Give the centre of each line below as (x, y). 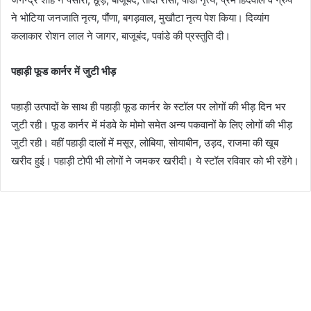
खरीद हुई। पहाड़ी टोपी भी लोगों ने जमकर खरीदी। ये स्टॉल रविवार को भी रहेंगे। (155, 161)
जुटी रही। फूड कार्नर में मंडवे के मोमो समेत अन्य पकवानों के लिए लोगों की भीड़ (152, 125)
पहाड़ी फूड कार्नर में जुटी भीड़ (64, 72)
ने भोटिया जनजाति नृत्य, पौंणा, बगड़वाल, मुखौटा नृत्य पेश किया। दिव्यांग (140, 18)
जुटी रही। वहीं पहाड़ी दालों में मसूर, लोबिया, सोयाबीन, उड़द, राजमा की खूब (145, 143)
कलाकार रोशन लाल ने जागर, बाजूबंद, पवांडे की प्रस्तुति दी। (121, 36)
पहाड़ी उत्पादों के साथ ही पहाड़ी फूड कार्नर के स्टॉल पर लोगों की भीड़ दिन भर (149, 107)
